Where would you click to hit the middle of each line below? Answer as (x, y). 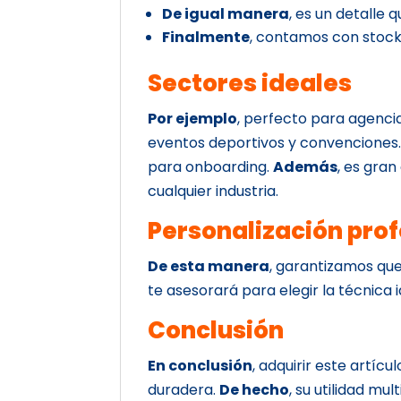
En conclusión (200, 365)
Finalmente (206, 37)
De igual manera (226, 13)
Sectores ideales (250, 83)
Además (306, 166)
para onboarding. (211, 166)
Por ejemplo (193, 118)
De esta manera (209, 266)
